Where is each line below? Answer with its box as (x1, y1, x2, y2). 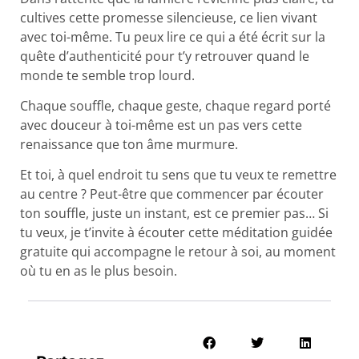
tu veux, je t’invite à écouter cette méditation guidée (20, 224, 333, 242)
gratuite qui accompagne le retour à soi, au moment (20, 243, 336, 261)
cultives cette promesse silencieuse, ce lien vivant (20, 8, 317, 26)
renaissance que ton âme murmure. (20, 135, 238, 153)
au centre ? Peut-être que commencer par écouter (20, 185, 324, 204)
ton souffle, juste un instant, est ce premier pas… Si (20, 204, 329, 223)
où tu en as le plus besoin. (20, 262, 177, 280)
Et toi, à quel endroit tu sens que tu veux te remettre (20, 166, 337, 184)
